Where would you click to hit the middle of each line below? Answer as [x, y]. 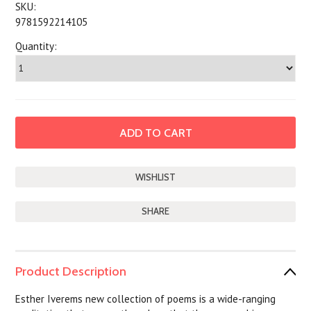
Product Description [71, 271]
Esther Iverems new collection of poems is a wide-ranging [146, 299]
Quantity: [36, 46]
